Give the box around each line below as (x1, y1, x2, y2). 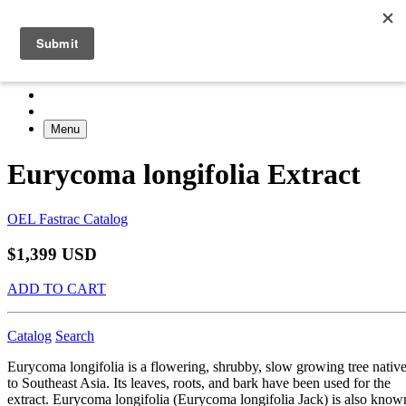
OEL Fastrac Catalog (7, 210, 128, 227)
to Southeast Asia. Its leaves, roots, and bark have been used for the (7, 375, 391, 391)
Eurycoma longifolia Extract (7, 158, 361, 191)
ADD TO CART (7, 281, 106, 297)
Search (55, 328, 94, 344)
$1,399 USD (7, 244, 97, 264)
